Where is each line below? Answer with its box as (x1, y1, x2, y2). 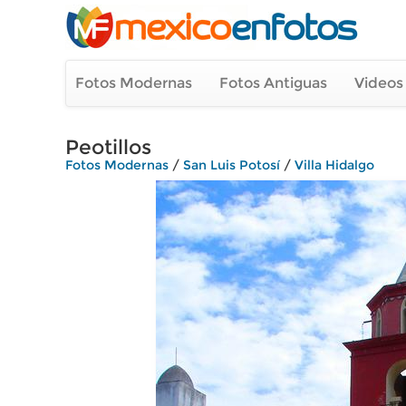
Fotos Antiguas (219, 74, 327, 92)
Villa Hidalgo (295, 157, 374, 173)
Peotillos (65, 135, 151, 159)
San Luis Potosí (183, 157, 280, 173)
